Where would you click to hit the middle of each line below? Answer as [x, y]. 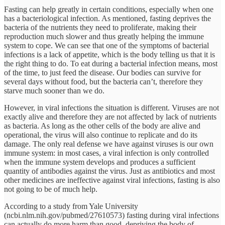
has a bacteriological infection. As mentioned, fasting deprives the [107, 18]
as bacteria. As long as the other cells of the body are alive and [102, 126]
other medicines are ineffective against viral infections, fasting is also [112, 180]
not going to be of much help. [51, 189]
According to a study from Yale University [71, 206]
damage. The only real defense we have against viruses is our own [109, 144]
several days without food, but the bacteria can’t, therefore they [103, 81]
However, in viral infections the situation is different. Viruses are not [111, 107]
